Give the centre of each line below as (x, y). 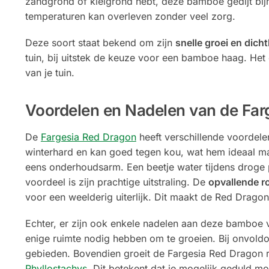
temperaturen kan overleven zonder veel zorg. (130, 16)
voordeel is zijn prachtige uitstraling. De (116, 182)
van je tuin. (50, 73)
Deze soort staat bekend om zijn (100, 43)
